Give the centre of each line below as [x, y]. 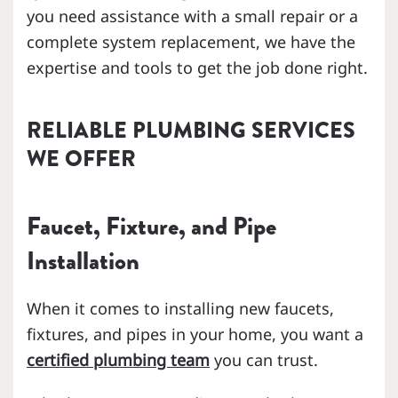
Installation [83, 260]
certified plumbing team [118, 359]
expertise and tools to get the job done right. [197, 67]
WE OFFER [81, 159]
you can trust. [264, 359]
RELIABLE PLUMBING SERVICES [191, 130]
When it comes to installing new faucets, [180, 308]
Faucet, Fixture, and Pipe [151, 226]
